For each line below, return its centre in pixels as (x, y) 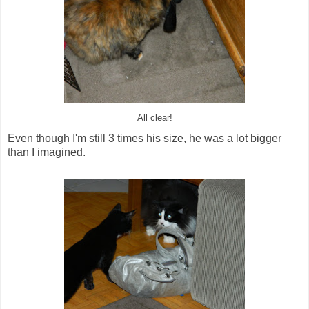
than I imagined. (47, 152)
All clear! (154, 118)
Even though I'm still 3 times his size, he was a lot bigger (144, 139)
